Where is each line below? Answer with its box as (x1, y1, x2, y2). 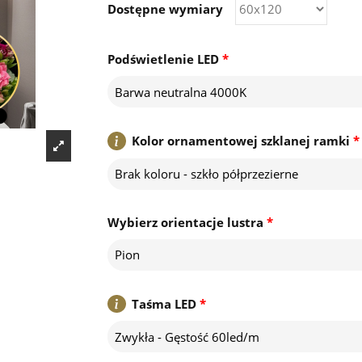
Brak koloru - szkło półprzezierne (114, 166, 298, 183)
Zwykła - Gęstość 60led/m (114, 328, 259, 345)
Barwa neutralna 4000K (114, 83, 246, 100)
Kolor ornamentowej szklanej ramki (132, 133, 351, 149)
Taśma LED (132, 295, 197, 312)
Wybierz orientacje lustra (107, 213, 264, 230)
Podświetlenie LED (107, 51, 220, 68)
